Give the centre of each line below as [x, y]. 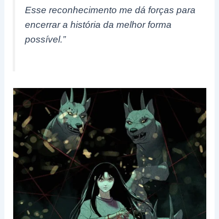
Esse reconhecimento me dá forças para [110, 10]
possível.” [45, 39]
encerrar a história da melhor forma [99, 24]
